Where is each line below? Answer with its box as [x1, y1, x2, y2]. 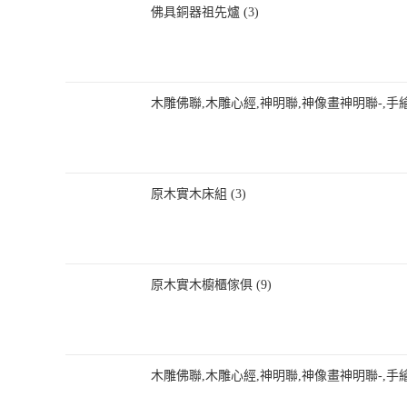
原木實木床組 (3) [151, 187, 246, 201]
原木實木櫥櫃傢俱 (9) [151, 278, 272, 292]
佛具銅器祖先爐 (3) [151, 5, 259, 19]
